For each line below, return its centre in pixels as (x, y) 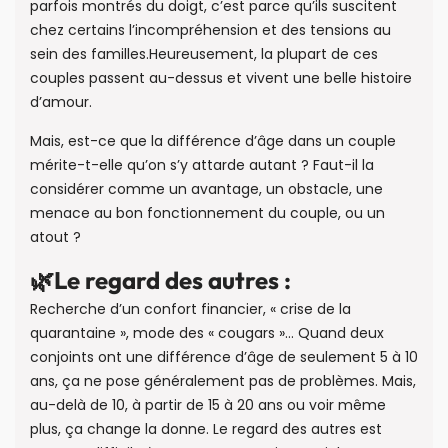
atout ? (55, 236)
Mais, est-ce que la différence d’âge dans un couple (213, 140)
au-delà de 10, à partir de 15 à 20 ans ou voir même (208, 405)
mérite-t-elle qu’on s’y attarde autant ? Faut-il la (202, 164)
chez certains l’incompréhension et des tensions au (210, 30)
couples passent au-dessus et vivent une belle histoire (221, 78)
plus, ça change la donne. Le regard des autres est (206, 429)
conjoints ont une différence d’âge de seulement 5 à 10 (224, 357)
